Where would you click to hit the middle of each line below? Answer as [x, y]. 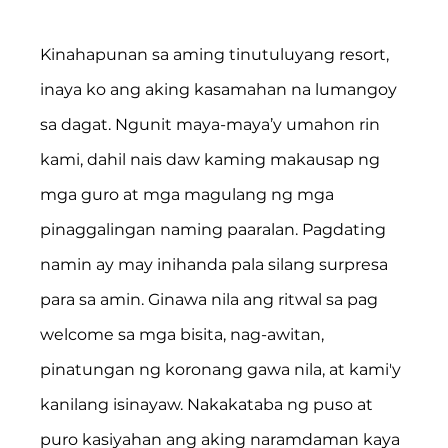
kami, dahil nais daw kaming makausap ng [212, 159]
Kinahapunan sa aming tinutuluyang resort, [217, 54]
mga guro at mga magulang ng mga [189, 194]
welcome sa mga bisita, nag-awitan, [184, 334]
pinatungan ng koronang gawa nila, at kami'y [223, 369]
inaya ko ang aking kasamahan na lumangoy [221, 89]
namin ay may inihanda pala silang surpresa [216, 264]
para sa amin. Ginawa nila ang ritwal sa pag [211, 299]
